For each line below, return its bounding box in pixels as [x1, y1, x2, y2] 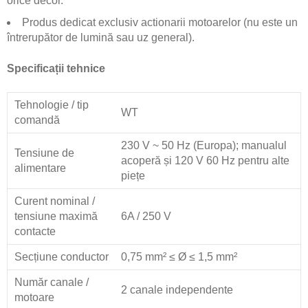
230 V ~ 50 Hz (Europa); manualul [121, 140, 287, 151]
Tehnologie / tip [14, 99, 89, 111]
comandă [14, 114, 60, 126]
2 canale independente [121, 284, 233, 296]
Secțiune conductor [14, 251, 109, 263]
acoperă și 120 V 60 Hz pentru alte [121, 155, 289, 166]
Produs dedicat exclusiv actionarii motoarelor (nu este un [22, 16, 298, 28]
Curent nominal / [14, 195, 95, 207]
